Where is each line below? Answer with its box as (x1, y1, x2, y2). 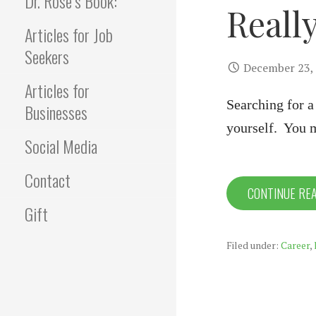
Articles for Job (25, 22, 113, 47)
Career (281, 238, 310, 252)
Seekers (25, 44, 69, 69)
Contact (25, 167, 71, 193)
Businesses (25, 99, 87, 125)
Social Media (25, 133, 97, 159)
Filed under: (226, 238, 281, 252)
